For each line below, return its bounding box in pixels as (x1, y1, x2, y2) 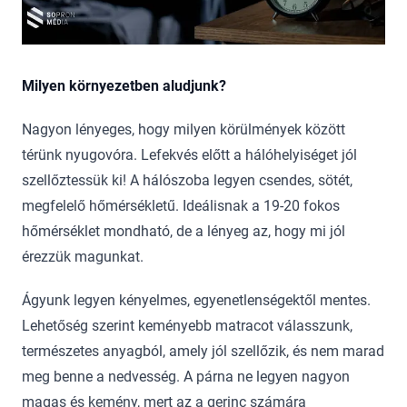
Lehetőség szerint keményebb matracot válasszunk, (22, 317, 352, 335)
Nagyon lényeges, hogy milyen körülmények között (22, 121, 345, 139)
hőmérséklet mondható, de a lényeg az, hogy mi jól (22, 223, 345, 241)
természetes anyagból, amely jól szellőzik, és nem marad (22, 342, 384, 361)
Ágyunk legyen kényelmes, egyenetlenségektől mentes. (22, 292, 371, 310)
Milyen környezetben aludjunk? (22, 77, 226, 95)
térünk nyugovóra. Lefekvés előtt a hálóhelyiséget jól (22, 146, 357, 164)
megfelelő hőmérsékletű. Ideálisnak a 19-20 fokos (22, 197, 340, 215)
